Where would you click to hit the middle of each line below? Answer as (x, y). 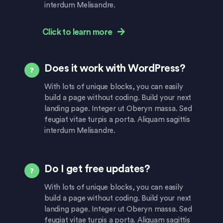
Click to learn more (77, 32)
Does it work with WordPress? (114, 69)
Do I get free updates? (97, 169)
